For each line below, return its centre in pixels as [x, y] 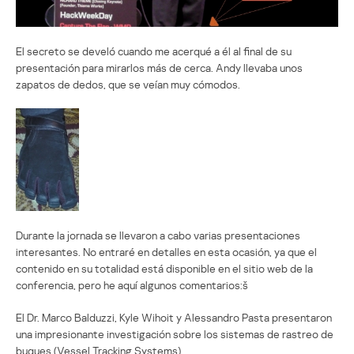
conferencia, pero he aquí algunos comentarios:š [132, 285]
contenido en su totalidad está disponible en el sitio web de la [164, 269]
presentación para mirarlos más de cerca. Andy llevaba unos [159, 68]
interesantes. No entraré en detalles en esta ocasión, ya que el [166, 252]
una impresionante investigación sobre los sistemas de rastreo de [175, 334]
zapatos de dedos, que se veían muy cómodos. [128, 85]
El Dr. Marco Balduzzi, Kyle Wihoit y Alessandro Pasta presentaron [174, 318]
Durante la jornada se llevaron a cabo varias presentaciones [158, 235]
